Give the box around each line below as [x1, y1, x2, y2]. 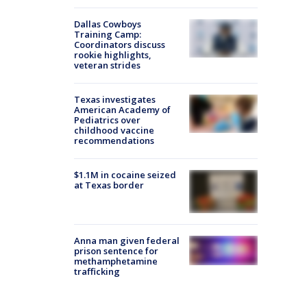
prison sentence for [74, 245, 158, 258]
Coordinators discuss [74, 38, 165, 51]
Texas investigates [74, 93, 156, 106]
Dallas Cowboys [74, 17, 141, 30]
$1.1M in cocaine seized [74, 168, 176, 181]
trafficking [74, 265, 120, 278]
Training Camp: [74, 27, 141, 40]
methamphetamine [74, 255, 158, 268]
